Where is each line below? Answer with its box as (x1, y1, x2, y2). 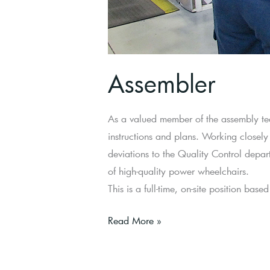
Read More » (107, 214, 162, 227)
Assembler (107, 67, 215, 99)
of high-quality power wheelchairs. (107, 165, 249, 178)
